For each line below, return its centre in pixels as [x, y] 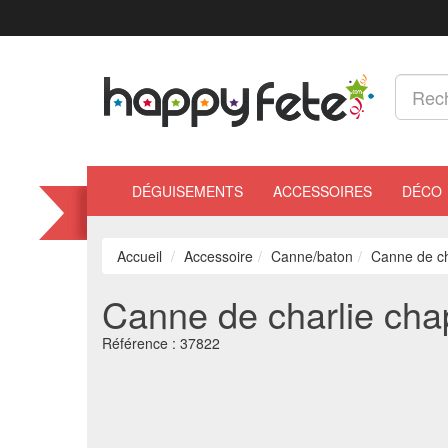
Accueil [139, 256]
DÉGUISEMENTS [187, 191]
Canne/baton [312, 256]
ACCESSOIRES [322, 191]
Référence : [141, 343]
